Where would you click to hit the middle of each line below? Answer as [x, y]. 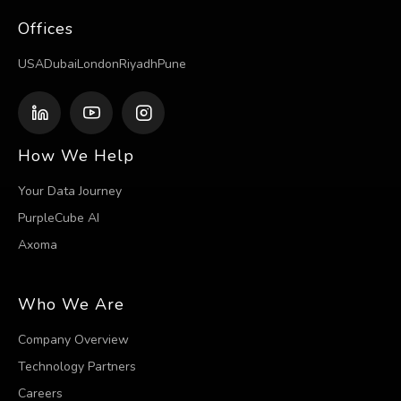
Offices [46, 29]
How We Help [76, 156]
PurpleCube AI [59, 218]
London [98, 64]
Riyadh [138, 64]
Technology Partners [77, 367]
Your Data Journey [70, 191]
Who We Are [71, 304]
